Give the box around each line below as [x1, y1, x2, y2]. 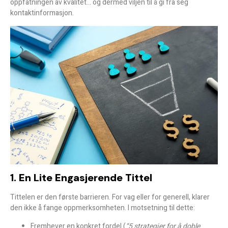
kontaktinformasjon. [10, 8, 74, 19]
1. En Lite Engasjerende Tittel [10, 171, 152, 185]
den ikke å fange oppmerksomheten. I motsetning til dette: [10, 203, 195, 214]
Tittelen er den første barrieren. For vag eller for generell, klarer [10, 192, 210, 203]
